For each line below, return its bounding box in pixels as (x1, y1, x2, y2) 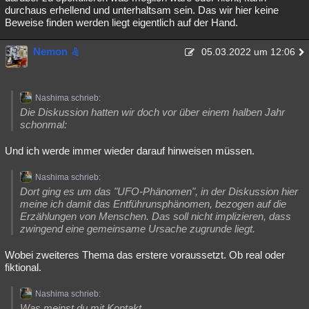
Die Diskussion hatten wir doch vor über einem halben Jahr (20, 106, 285, 118)
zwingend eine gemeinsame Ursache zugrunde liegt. (20, 223, 255, 235)
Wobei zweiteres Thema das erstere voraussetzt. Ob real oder (5, 249, 285, 261)
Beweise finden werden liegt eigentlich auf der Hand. (5, 17, 238, 28)
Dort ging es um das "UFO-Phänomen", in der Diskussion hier (20, 186, 298, 197)
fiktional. (5, 261, 41, 273)
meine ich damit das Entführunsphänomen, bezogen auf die (20, 198, 286, 210)
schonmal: (20, 119, 67, 130)
